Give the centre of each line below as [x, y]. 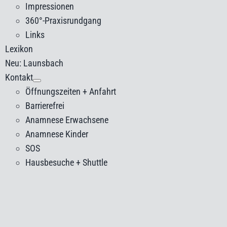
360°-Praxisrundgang [64, 21]
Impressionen [50, 6]
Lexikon [19, 49]
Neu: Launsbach [34, 63]
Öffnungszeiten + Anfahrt [71, 91]
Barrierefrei [45, 106]
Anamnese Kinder [57, 134]
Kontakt [19, 77]
